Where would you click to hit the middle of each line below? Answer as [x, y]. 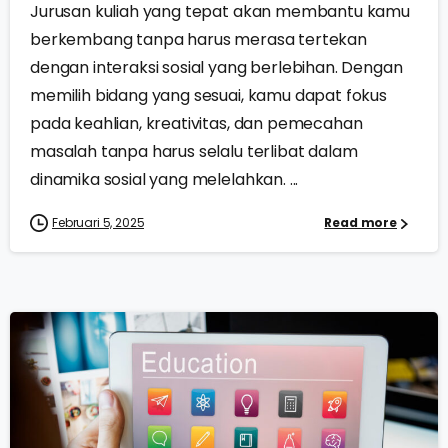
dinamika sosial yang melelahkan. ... [164, 180]
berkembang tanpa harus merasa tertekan [198, 40]
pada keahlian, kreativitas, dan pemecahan [196, 124]
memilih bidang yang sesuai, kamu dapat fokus [208, 96]
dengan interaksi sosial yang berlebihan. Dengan [216, 68]
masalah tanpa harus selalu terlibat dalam [194, 152]
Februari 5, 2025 [98, 223]
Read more [360, 223]
